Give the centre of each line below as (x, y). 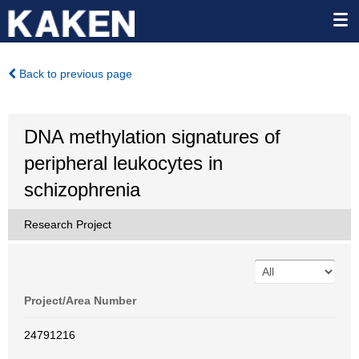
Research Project (68, 224)
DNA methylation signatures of (152, 137)
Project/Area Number (80, 301)
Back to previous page (74, 74)
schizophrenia (82, 190)
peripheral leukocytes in (123, 163)
